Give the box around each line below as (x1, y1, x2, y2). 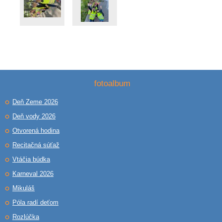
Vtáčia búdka (12, 156, 50, 163)
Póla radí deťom (12, 199, 58, 206)
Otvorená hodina (12, 127, 59, 134)
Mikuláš (12, 184, 35, 192)
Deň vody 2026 (12, 112, 55, 120)
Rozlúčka (12, 213, 39, 221)
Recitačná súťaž (12, 141, 59, 149)
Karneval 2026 (12, 170, 54, 177)
